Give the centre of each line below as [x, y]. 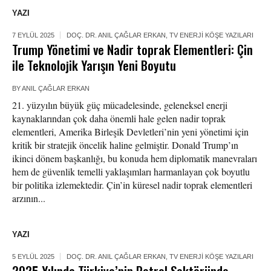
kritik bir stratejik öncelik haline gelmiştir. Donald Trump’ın [125, 145]
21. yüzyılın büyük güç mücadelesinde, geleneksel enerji [120, 105]
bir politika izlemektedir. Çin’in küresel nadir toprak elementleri [132, 185]
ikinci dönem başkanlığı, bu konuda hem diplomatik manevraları [135, 158]
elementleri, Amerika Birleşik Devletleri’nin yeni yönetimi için [130, 132]
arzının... [29, 198]
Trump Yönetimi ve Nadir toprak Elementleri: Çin [132, 50]
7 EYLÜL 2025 [33, 35]
